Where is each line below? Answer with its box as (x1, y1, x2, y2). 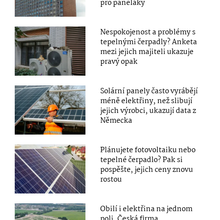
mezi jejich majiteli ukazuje (100, 46, 194, 58)
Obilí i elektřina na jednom (100, 203, 193, 216)
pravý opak (100, 56, 138, 68)
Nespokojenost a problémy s (100, 27, 196, 39)
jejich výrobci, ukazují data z (100, 105, 196, 117)
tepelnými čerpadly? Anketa (100, 36, 197, 49)
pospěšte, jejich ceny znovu (100, 164, 193, 176)
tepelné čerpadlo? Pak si (100, 154, 183, 166)
